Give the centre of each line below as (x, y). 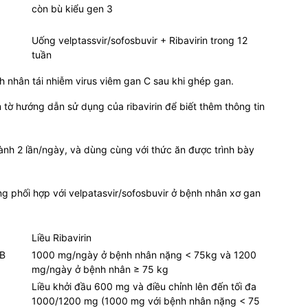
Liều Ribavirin (62, 238)
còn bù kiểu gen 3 (72, 9)
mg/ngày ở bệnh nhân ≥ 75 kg (100, 269)
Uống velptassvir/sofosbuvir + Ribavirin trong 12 (140, 41)
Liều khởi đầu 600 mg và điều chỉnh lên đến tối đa (144, 287)
